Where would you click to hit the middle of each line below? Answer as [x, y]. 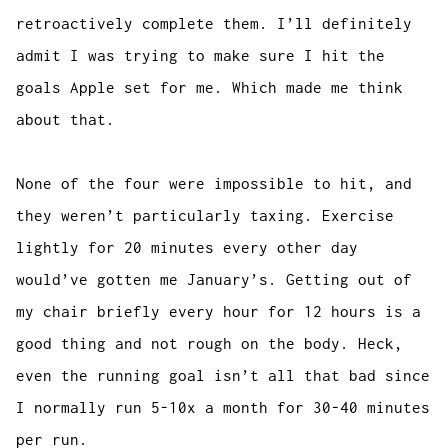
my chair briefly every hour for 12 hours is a [219, 311]
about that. [66, 119]
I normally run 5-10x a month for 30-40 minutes [223, 407]
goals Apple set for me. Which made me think [210, 87]
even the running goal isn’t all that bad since [223, 375]
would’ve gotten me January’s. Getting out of [214, 279]
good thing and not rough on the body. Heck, [210, 343]
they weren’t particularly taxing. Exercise [205, 215]
